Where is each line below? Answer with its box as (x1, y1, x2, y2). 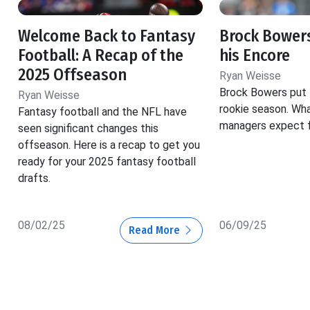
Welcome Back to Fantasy (18, 26, 195, 46)
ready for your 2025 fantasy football (18, 155, 196, 169)
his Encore (219, 46, 290, 66)
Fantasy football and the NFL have (18, 105, 187, 119)
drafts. (18, 172, 51, 185)
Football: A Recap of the (18, 46, 183, 66)
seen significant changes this (18, 122, 158, 136)
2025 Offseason (18, 65, 127, 85)
